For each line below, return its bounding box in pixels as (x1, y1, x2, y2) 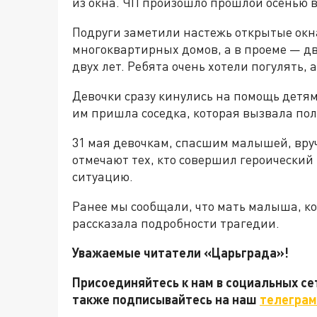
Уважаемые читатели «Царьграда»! (72, 245, 292, 260)
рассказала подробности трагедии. (72, 215, 279, 231)
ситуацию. (72, 168, 133, 184)
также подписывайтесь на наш (72, 292, 260, 307)
